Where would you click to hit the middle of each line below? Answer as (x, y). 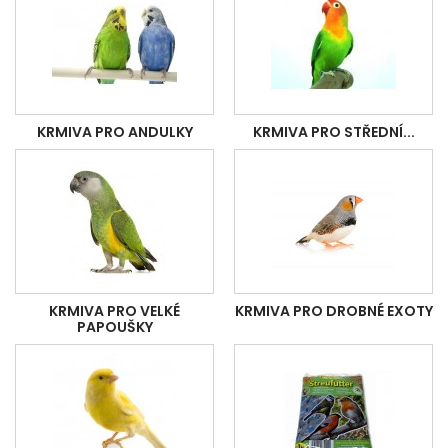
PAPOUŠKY (114, 327)
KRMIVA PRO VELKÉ (114, 311)
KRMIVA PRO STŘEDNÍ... (333, 132)
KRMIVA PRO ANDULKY (114, 132)
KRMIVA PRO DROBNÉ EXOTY (333, 311)
